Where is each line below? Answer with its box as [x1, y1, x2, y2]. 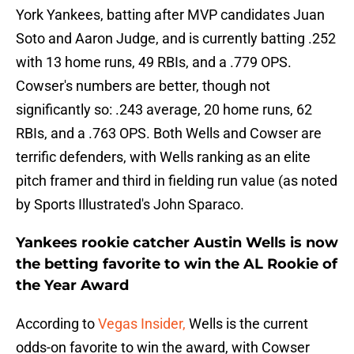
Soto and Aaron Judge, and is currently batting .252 [16, 30, 336, 47]
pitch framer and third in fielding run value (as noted [16, 172, 337, 190]
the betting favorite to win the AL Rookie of [16, 255, 337, 273]
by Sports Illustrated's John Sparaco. [16, 196, 244, 213]
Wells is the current [186, 315, 308, 333]
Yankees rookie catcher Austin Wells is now [16, 234, 338, 252]
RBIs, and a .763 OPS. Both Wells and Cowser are [16, 125, 322, 142]
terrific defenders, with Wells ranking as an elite [16, 149, 311, 166]
